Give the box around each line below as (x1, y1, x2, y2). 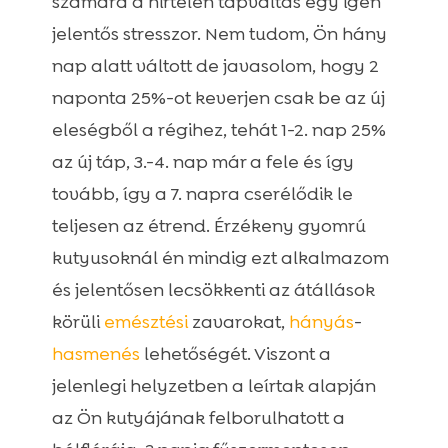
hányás (288, 310, 354, 335)
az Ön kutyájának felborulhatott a (51, 406, 345, 431)
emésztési (103, 310, 188, 335)
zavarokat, (187, 310, 289, 335)
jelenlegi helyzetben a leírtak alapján (51, 374, 376, 399)
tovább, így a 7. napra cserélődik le (51, 182, 353, 207)
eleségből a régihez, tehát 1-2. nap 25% (51, 118, 386, 143)
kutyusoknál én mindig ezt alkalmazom (51, 246, 389, 271)
